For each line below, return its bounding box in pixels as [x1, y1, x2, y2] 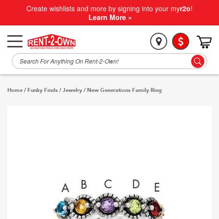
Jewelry [63, 87, 82, 94]
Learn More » [88, 12, 132, 22]
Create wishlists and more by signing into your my [26, 3, 180, 13]
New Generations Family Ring [87, 87, 162, 94]
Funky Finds [27, 87, 58, 94]
